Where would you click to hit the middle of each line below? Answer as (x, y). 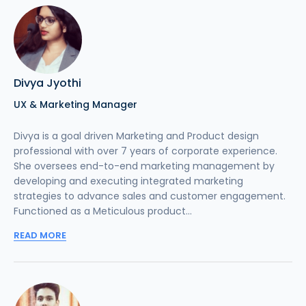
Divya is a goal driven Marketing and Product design (136, 136)
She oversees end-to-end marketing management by (144, 166)
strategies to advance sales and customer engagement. (150, 196)
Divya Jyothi (47, 83)
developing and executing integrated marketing (128, 181)
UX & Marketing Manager (75, 105)
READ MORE (40, 236)
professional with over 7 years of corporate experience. (145, 151)
